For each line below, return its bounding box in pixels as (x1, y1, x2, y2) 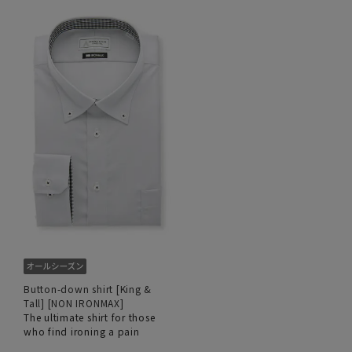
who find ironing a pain (24, 324, 140, 338)
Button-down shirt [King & (24, 281, 152, 295)
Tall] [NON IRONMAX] (24, 295, 124, 310)
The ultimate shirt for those (24, 310, 156, 324)
